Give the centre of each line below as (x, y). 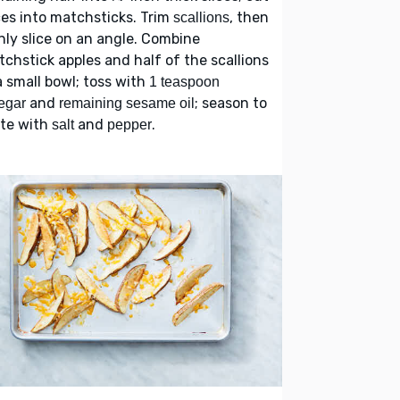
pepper (129, 125)
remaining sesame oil (127, 104)
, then (249, 18)
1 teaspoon (184, 82)
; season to (231, 104)
